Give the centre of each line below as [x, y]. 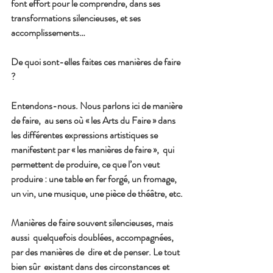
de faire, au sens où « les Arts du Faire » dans [94, 121]
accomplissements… [48, 33]
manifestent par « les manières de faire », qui [94, 150]
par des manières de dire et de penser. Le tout [96, 252]
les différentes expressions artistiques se [85, 135]
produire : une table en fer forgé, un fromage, [95, 179]
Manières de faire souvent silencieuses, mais [93, 223]
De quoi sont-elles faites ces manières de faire [97, 62]
